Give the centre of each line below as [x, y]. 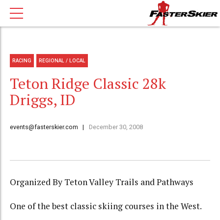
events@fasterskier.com [44, 127]
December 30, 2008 [116, 127]
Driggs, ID [43, 100]
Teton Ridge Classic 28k [88, 84]
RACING [22, 60]
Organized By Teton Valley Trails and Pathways [102, 182]
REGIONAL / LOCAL [62, 60]
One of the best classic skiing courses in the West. [106, 206]
